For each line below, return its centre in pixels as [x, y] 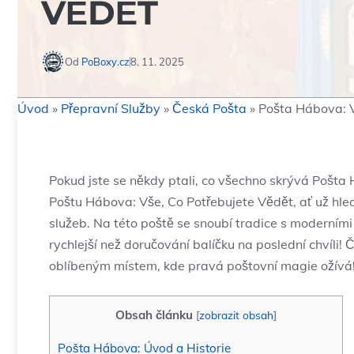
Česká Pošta [209, 108]
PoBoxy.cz [105, 61]
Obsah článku [154, 315]
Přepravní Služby [111, 108]
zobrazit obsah [236, 315]
